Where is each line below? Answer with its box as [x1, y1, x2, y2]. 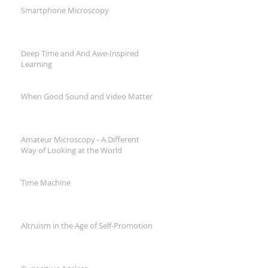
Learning [21, 59, 52, 69]
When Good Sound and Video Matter [21, 91, 153, 102]
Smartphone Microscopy [21, 5, 109, 16]
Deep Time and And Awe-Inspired [21, 48, 139, 59]
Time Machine [21, 177, 71, 188]
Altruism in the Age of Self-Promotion [21, 220, 153, 231]
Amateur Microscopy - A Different [21, 134, 139, 145]
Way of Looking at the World [21, 145, 122, 156]
